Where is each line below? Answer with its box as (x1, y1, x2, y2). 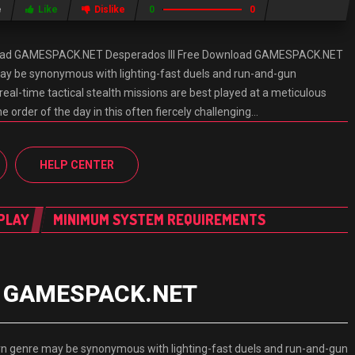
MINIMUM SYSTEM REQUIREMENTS (53, 211, 265, 228)
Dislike (94, 4, 126, 15)
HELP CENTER (40, 158, 115, 171)
